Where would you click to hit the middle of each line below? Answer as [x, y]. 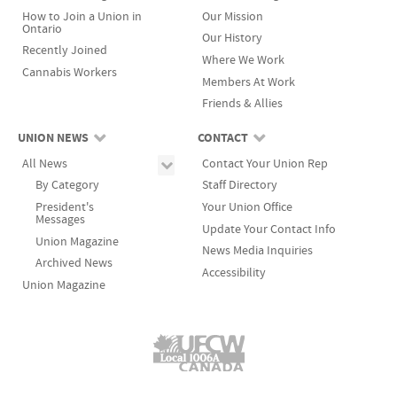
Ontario [42, 28]
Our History [232, 38]
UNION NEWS [53, 138]
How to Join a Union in [82, 16]
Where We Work [243, 60]
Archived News [74, 263]
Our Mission [232, 16]
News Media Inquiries [257, 251]
